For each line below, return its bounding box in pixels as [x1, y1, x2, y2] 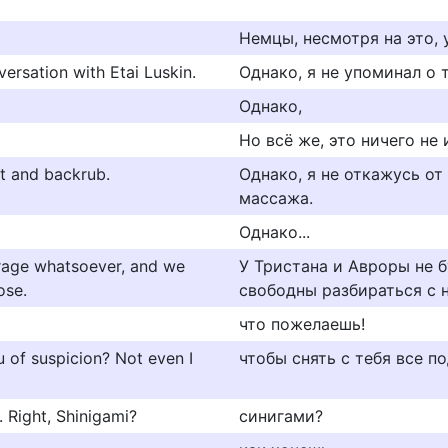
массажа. [239, 188, 313, 208]
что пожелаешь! [239, 314, 365, 334]
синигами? [239, 406, 323, 426]
